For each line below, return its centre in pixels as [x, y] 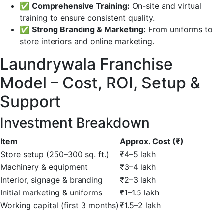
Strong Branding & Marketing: [89, 29]
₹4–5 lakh [138, 154]
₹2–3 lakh [138, 180]
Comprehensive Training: [81, 6]
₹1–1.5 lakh [139, 192]
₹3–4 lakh [138, 167]
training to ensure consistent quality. [87, 18]
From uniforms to [179, 29]
